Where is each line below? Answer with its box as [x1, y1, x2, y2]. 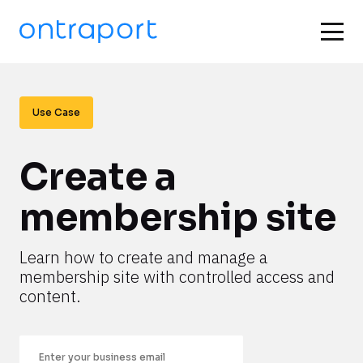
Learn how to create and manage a [19, 246, 267, 268]
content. [19, 285, 81, 307]
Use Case [32, 106, 80, 118]
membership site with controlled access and [19, 266, 335, 288]
